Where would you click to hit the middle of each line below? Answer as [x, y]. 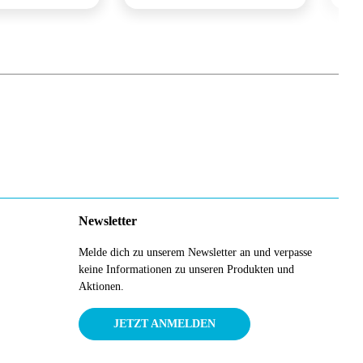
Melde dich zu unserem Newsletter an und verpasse [195, 253]
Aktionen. [101, 287]
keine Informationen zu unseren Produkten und [186, 270]
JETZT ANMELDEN [164, 324]
